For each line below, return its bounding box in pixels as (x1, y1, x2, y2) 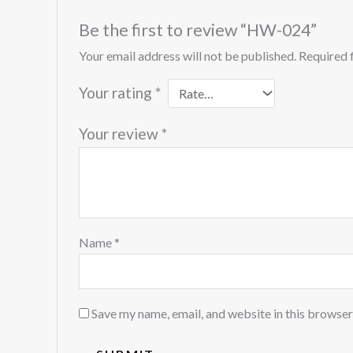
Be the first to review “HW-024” (78, 20, 317, 41)
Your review (78, 124, 162, 143)
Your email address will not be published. (78, 48, 296, 64)
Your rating (78, 84, 155, 102)
